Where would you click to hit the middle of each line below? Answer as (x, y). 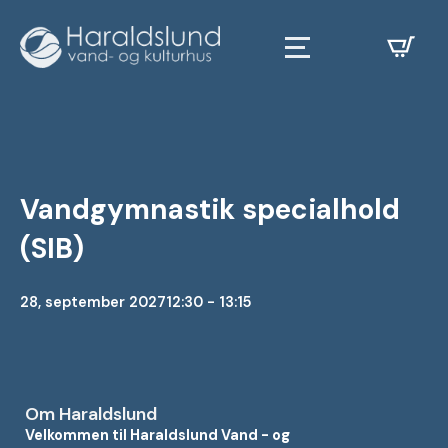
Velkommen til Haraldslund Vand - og (157, 435)
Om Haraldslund (91, 414)
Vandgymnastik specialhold (210, 209)
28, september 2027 (93, 302)
